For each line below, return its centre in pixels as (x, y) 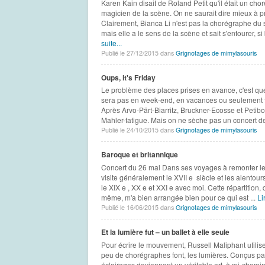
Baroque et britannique (139, 155)
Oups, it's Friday (128, 77)
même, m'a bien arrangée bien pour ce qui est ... (179, 198)
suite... (111, 43)
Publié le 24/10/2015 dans (138, 130)
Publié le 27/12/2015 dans (138, 53)
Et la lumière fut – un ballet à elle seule (165, 232)
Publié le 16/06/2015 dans (138, 208)
